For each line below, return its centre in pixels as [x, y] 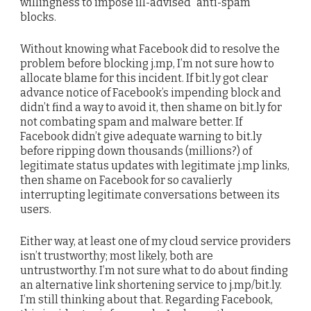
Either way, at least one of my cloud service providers [155, 242]
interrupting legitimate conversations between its [150, 194]
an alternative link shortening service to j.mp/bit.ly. [151, 285]
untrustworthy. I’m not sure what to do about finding [154, 271]
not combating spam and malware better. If [131, 121]
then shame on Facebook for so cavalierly [126, 180]
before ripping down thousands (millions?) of [136, 151]
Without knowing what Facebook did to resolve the [150, 49]
